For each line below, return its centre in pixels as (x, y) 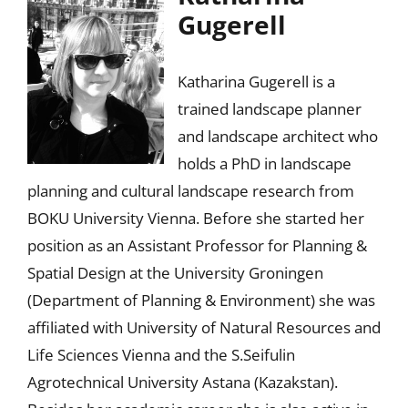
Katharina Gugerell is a (256, 81)
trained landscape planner (269, 108)
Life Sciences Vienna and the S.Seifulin (161, 354)
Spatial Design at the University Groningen (175, 272)
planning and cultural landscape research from (190, 190)
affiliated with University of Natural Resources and (204, 327)
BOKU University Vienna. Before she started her (195, 218)
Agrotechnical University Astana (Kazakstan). (182, 382)
